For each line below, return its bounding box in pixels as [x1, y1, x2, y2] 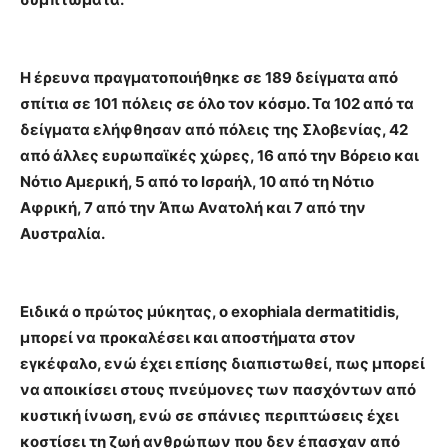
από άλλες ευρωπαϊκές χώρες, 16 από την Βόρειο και [20, 146, 419, 165]
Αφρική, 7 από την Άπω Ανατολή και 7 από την [20, 198, 366, 217]
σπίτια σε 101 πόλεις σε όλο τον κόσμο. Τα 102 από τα [20, 94, 414, 113]
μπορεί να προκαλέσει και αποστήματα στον [20, 328, 356, 347]
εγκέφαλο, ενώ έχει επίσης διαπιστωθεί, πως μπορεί [20, 354, 425, 373]
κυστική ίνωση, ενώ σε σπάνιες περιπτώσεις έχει [20, 406, 399, 425]
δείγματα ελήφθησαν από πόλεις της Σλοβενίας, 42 [20, 120, 408, 139]
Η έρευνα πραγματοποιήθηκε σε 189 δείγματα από [20, 68, 398, 87]
